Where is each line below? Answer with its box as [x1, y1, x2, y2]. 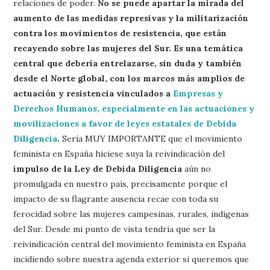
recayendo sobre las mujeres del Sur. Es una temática [13, 42, 243, 54]
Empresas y [173, 87, 224, 99]
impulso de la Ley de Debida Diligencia [13, 163, 183, 174]
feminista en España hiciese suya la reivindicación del [13, 148, 225, 159]
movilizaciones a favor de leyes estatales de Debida [13, 118, 237, 129]
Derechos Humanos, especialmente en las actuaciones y [13, 102, 255, 114]
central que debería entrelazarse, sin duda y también [13, 57, 242, 69]
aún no [182, 163, 212, 174]
